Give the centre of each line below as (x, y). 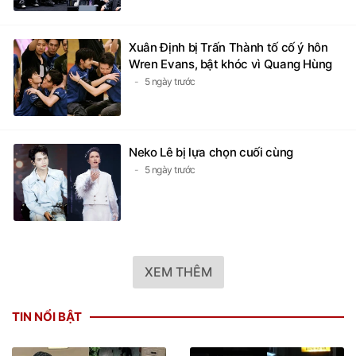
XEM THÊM (178, 272)
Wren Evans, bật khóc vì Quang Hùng (231, 64)
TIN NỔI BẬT (47, 317)
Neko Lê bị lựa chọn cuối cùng (211, 153)
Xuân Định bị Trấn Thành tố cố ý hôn (228, 48)
